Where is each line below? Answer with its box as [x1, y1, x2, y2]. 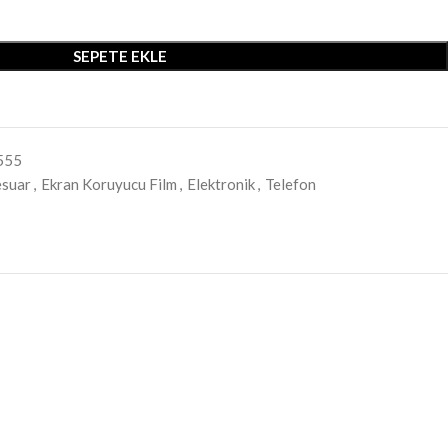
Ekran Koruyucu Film [41, 175, 177, 193]
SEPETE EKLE [72, 47, 167, 65]
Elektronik [187, 175, 255, 193]
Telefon [265, 175, 316, 193]
